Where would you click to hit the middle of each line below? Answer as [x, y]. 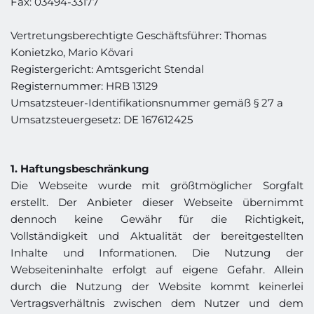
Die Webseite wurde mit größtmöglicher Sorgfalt [157, 185]
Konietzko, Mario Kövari [72, 52]
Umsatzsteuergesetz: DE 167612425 [102, 120]
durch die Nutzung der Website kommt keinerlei [157, 286]
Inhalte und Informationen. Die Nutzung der [157, 253]
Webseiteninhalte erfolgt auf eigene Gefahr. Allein [157, 269]
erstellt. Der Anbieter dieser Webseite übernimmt [157, 202]
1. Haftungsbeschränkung [80, 169]
